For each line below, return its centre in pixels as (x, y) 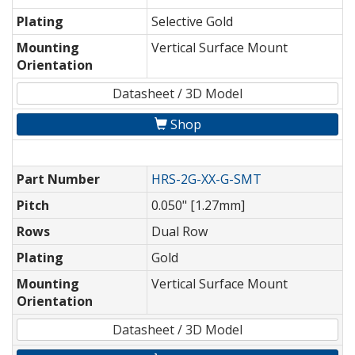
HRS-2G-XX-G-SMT (206, 179)
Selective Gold (192, 22)
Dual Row (179, 232)
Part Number (58, 179)
